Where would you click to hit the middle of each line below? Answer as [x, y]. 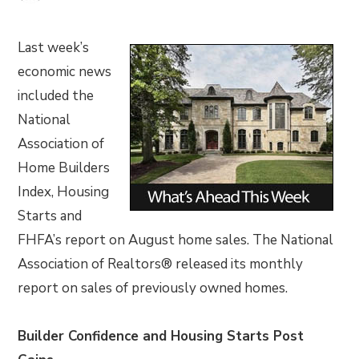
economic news [65, 72]
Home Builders [64, 168]
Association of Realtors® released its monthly [161, 264]
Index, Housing [64, 192]
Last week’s [54, 48]
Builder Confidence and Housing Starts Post [161, 336]
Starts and [50, 216]
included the [56, 96]
